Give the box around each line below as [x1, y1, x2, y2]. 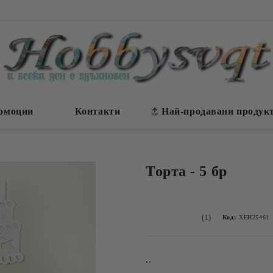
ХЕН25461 [239, 214, 269, 221]
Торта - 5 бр [146, 163, 227, 179]
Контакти [74, 106, 121, 116]
